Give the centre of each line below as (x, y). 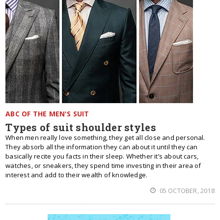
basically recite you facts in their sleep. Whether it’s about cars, (102, 156)
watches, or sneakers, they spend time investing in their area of (103, 165)
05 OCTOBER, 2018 (186, 191)
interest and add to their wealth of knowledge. (77, 175)
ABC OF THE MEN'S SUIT (47, 114)
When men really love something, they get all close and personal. (105, 137)
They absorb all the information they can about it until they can (102, 147)
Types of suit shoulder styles (81, 127)
